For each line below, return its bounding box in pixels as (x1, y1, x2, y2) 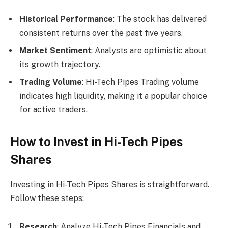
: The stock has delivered (113, 14, 207, 24)
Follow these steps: (10, 193, 84, 203)
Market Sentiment (19, 45, 91, 55)
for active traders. (19, 104, 88, 115)
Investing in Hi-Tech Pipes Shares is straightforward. (10, 180, 209, 189)
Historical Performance (19, 14, 113, 24)
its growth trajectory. (19, 59, 100, 69)
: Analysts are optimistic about (91, 45, 207, 55)
